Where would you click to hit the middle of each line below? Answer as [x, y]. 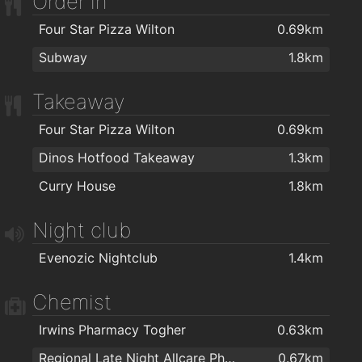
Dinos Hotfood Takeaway [117, 157]
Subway [63, 57]
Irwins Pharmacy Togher [112, 329]
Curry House [77, 185]
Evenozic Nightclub [98, 257]
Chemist [72, 301]
